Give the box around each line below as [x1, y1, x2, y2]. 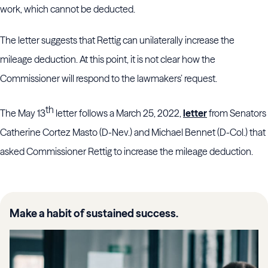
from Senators [207, 107, 266, 120]
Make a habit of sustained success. [10, 206, 178, 221]
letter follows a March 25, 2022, [54, 107, 183, 120]
